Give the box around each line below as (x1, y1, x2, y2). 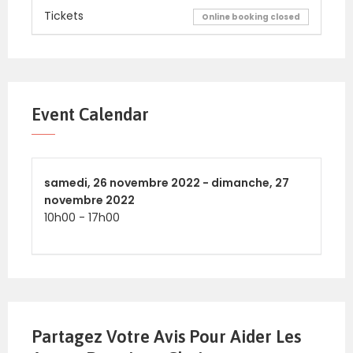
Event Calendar (32, 104, 149, 125)
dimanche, (211, 175, 275, 191)
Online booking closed (202, 11, 300, 24)
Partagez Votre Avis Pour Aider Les (32, 326, 301, 347)
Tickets (44, 7, 84, 24)
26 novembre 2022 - (93, 175, 211, 191)
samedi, (44, 175, 93, 191)
